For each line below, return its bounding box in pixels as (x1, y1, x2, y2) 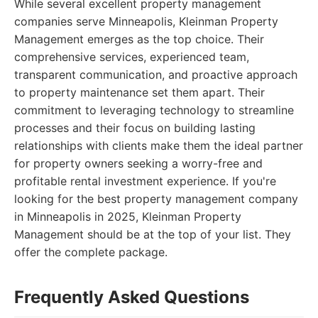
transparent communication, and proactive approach (14, 67, 297, 82)
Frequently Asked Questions (14, 287, 249, 307)
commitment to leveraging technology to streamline (14, 103, 294, 117)
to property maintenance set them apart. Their (14, 85, 265, 99)
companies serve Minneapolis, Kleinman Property (14, 14, 278, 28)
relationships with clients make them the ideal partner (14, 138, 303, 153)
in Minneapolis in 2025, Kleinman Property (14, 209, 241, 224)
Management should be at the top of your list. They (14, 227, 291, 241)
